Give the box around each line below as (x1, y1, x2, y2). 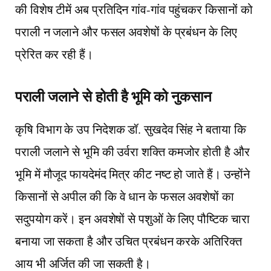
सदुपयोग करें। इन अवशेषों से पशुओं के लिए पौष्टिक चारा (15, 210, 250, 227)
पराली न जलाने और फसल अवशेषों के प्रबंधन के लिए (15, 24, 237, 41)
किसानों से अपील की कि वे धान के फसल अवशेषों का (15, 188, 234, 204)
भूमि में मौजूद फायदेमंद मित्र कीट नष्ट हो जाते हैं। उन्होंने (15, 165, 250, 182)
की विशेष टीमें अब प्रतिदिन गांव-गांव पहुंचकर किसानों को (15, 1, 253, 18)
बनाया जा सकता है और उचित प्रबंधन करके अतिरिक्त (15, 232, 242, 249)
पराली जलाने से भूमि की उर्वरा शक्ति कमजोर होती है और (15, 143, 250, 160)
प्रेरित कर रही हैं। (15, 46, 93, 63)
